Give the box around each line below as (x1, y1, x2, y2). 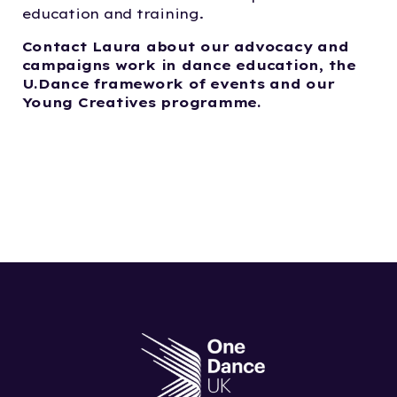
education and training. (21, 5, 204, 23)
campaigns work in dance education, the (21, 57, 356, 74)
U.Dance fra (21, 75, 119, 93)
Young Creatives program (21, 94, 233, 112)
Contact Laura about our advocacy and (21, 38, 349, 56)
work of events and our (143, 75, 335, 93)
